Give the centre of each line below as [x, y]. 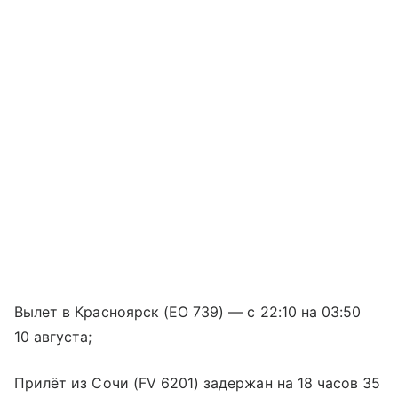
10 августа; [53, 337]
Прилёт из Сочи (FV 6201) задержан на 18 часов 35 [198, 383]
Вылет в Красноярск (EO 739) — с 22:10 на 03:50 [188, 312]
